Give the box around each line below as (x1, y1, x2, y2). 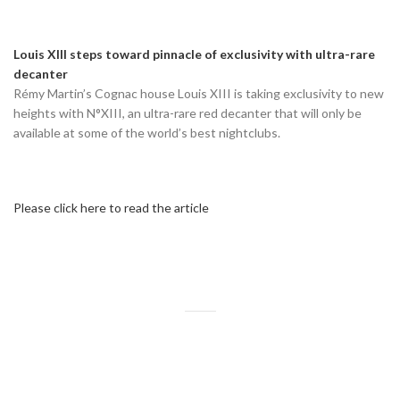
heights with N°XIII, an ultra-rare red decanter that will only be (13, 104, 362, 121)
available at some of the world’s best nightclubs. (13, 124, 280, 140)
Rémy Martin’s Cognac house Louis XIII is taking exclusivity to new (13, 85, 384, 101)
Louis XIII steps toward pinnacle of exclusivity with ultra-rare (13, 46, 375, 62)
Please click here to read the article (13, 199, 209, 215)
